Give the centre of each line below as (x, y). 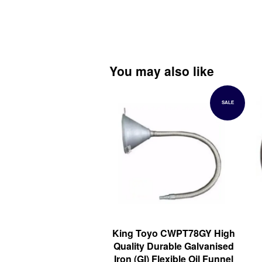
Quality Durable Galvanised (174, 246)
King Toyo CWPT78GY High (174, 233)
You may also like (162, 70)
